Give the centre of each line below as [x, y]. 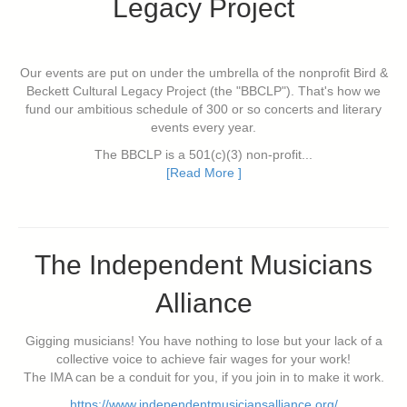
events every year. [203, 128]
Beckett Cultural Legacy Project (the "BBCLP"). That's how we [203, 91]
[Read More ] [203, 173]
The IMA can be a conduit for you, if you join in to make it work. [203, 377]
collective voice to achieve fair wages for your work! [203, 359]
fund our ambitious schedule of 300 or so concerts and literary [203, 109]
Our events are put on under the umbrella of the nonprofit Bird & [203, 73]
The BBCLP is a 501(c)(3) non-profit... [203, 155]
